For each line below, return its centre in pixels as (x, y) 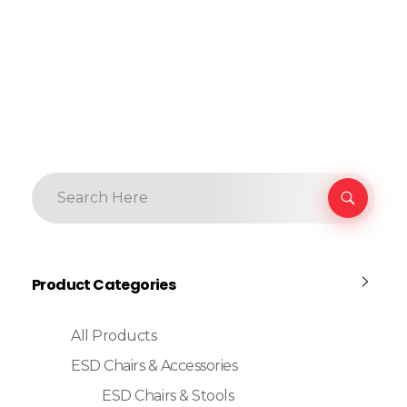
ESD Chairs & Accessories (154, 365)
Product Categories (104, 284)
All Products (114, 335)
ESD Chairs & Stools (168, 395)
